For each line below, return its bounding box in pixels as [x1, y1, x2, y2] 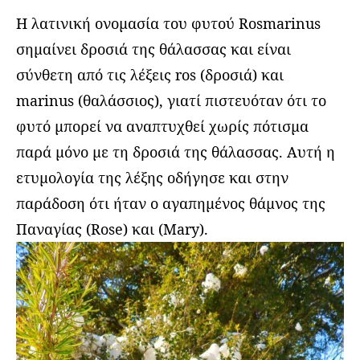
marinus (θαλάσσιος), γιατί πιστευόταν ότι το [16, 91, 326, 111]
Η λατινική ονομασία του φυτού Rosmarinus [16, 14, 321, 34]
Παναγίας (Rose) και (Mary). [16, 219, 208, 239]
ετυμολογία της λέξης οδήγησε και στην [16, 168, 288, 188]
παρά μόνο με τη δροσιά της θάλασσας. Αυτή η [16, 142, 335, 162]
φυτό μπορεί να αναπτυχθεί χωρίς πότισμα [16, 117, 309, 137]
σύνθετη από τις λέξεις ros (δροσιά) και [16, 65, 284, 85]
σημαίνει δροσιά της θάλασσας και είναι [16, 39, 291, 59]
